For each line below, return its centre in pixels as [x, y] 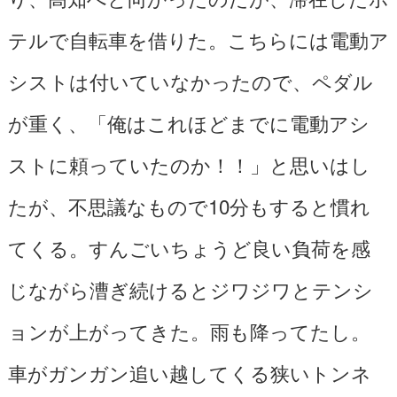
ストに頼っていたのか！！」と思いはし [189, 163]
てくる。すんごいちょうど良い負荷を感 [189, 247]
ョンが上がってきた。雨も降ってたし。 [189, 330]
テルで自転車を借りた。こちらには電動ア [198, 39]
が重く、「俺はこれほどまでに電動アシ [188, 122]
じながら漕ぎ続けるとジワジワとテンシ [190, 288]
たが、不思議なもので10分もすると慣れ [189, 205]
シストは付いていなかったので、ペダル [190, 80]
